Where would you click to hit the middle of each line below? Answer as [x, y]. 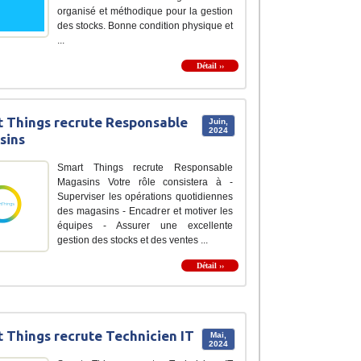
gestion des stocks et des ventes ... [133, 241]
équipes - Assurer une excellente [145, 226]
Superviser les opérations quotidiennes [145, 197]
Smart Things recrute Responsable [145, 168]
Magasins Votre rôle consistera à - [145, 183]
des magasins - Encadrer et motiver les [145, 212]
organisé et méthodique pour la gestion [145, 12]
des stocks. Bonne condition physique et [145, 26]
